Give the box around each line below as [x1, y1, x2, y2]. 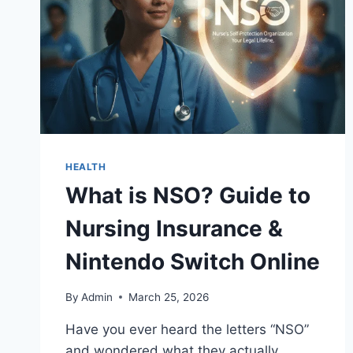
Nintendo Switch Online [65, 248, 320, 276]
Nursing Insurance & [65, 215, 283, 243]
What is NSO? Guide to [65, 182, 310, 210]
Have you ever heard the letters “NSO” [65, 321, 309, 337]
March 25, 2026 [128, 290, 210, 303]
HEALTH [65, 161, 106, 173]
